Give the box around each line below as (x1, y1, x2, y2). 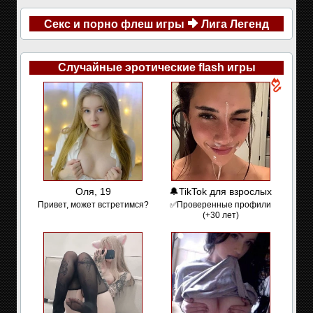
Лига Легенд (201, 18, 269, 30)
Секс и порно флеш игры (44, 18, 184, 30)
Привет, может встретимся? (37, 200, 149, 210)
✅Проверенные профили (170, 200, 271, 210)
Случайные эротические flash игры (57, 61, 256, 73)
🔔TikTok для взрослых (169, 186, 272, 197)
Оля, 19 (75, 186, 111, 197)
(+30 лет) (202, 210, 239, 220)
